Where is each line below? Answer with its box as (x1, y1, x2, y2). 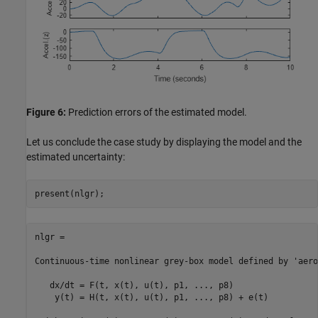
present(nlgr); (34, 188, 104, 199)
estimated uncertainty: (26, 151, 125, 163)
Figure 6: (26, 106, 66, 119)
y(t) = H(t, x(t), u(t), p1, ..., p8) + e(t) (34, 292, 268, 302)
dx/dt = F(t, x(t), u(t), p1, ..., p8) (34, 280, 234, 290)
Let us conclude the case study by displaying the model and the (26, 136, 302, 148)
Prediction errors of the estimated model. (66, 106, 247, 119)
